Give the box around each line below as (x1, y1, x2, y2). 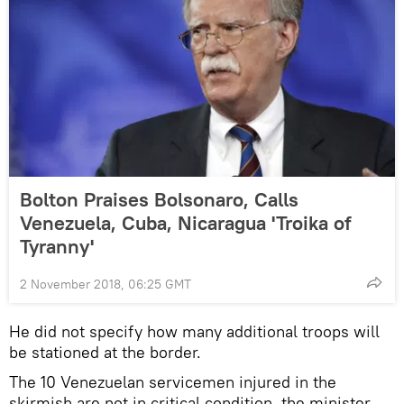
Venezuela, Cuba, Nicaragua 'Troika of (20, 210, 351, 236)
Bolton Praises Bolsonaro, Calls (20, 187, 298, 213)
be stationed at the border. (9, 342, 201, 363)
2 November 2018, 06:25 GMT (20, 276, 191, 293)
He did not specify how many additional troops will (9, 321, 380, 343)
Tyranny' (20, 234, 94, 260)
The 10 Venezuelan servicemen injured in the (9, 372, 336, 393)
